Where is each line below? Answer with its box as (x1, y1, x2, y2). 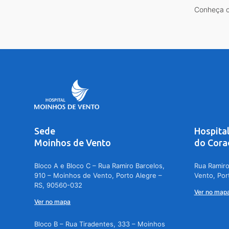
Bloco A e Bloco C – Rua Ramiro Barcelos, (34, 161, 165, 170)
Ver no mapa (34, 197, 71, 205)
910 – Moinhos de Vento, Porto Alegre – (34, 171, 163, 179)
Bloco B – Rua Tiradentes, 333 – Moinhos (34, 219, 166, 228)
